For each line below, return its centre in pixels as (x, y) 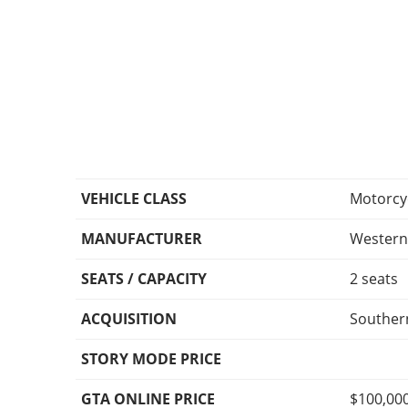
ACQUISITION (129, 319)
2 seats (374, 279)
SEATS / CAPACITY (144, 279)
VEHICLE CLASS (134, 199)
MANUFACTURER (142, 239)
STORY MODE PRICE (152, 359)
